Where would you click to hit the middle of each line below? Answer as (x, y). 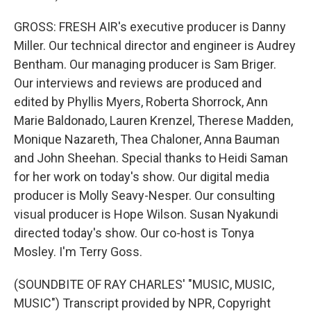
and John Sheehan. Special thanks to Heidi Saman (151, 158)
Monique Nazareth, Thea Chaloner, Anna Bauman (147, 139)
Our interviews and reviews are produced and (138, 83)
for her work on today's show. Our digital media (142, 177)
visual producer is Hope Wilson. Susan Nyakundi (146, 214)
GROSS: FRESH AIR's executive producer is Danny (150, 27)
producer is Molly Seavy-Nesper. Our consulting (144, 195)
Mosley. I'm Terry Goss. (78, 252)
